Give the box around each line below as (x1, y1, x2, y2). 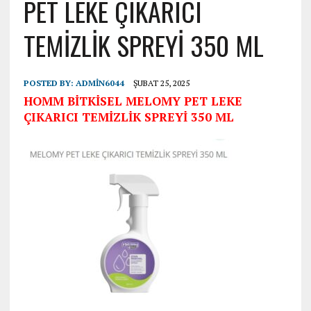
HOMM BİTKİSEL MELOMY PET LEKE (23, 93, 242, 110)
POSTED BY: (23, 78, 76, 89)
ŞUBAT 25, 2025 (133, 78, 190, 89)
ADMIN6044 (75, 78, 124, 89)
